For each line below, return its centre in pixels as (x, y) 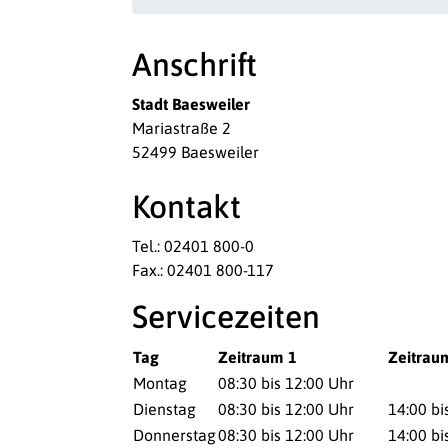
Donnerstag (174, 435)
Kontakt (186, 206)
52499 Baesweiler (195, 152)
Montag (160, 383)
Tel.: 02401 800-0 (193, 246)
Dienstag (164, 409)
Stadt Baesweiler (191, 104)
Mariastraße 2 (181, 128)
